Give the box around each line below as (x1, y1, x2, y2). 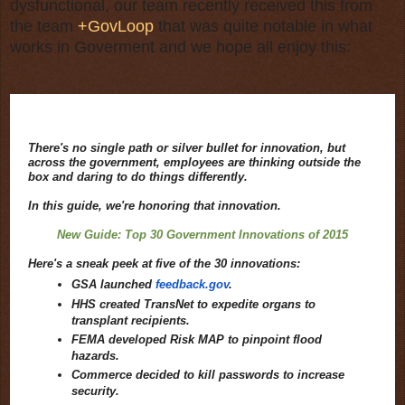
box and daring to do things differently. (28, 169, 248, 184)
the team (10, 16, 78, 35)
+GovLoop (78, 16, 154, 35)
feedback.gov (155, 278, 229, 292)
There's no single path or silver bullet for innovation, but (28, 140, 345, 155)
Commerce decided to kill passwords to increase (71, 368, 344, 382)
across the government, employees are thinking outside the (28, 155, 361, 169)
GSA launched (71, 278, 155, 292)
